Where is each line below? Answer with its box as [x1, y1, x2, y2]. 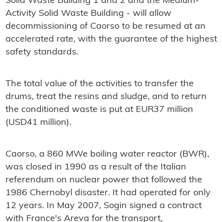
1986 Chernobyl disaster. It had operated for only [5, 188, 211, 198]
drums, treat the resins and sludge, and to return [5, 92, 207, 102]
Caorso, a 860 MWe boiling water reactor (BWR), [5, 150, 209, 160]
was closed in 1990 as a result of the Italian [5, 163, 186, 172]
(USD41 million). [5, 118, 71, 128]
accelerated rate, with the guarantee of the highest [5, 35, 217, 45]
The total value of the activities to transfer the [5, 79, 194, 89]
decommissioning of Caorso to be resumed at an [5, 22, 206, 32]
